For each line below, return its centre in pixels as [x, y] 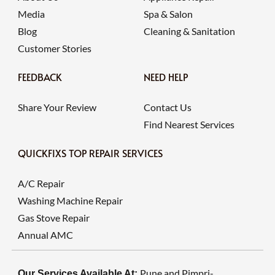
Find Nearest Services [189, 125]
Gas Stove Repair [53, 218]
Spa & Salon [168, 14]
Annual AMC [45, 235]
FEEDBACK [40, 77]
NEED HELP [166, 77]
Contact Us [168, 107]
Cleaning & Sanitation [189, 31]
